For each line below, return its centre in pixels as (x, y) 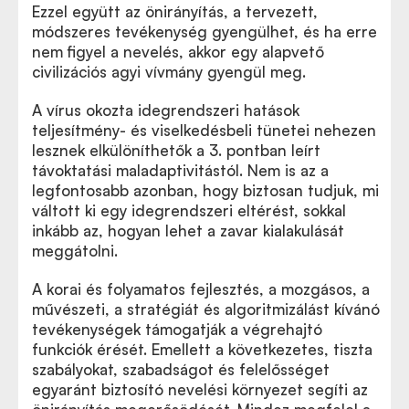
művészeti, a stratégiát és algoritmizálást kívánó (206, 309)
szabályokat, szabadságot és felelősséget (181, 369)
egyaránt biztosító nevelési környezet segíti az (200, 389)
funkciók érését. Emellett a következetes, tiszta (202, 349)
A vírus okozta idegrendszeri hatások (166, 110)
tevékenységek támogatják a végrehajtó (177, 329)
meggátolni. (75, 251)
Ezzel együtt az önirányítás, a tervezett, (175, 11)
